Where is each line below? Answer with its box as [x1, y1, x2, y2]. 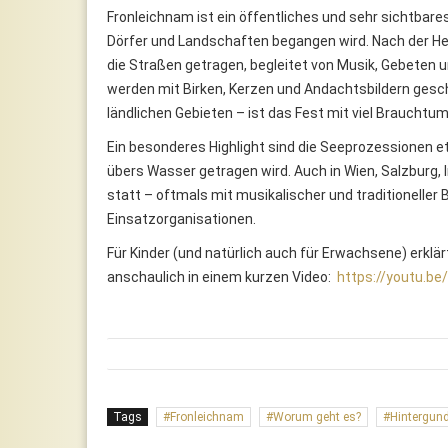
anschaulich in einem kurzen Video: [107, 268, 337, 285]
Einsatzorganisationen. [107, 210, 256, 227]
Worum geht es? [273, 409, 361, 424]
